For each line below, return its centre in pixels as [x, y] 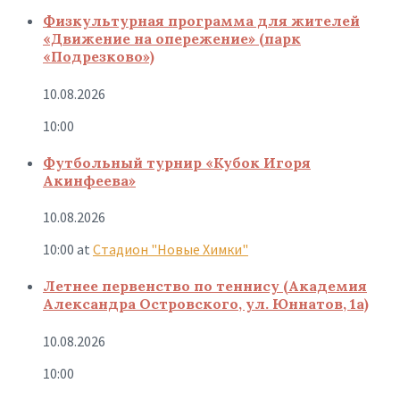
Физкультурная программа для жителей [201, 21]
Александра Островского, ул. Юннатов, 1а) [206, 304]
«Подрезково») [99, 57]
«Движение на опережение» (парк [172, 39]
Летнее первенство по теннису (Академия [205, 286]
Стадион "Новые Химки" [171, 250]
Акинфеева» [89, 180]
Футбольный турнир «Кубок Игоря [177, 162]
